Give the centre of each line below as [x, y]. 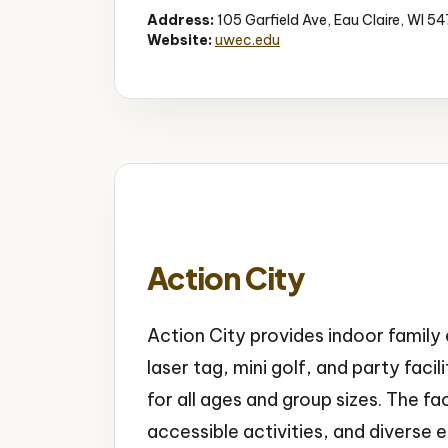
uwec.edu [247, 39]
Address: [180, 19]
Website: [179, 39]
